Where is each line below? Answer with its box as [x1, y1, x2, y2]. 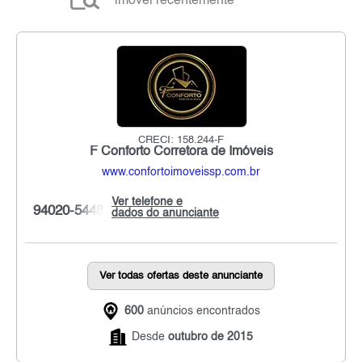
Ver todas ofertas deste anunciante [99, 271, 263, 282]
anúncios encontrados [144, 305, 260, 318]
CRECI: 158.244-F [138, 135, 224, 146]
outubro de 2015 [168, 331, 253, 343]
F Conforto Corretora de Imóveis [89, 145, 273, 159]
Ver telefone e [112, 196, 183, 208]
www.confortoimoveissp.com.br [102, 166, 260, 179]
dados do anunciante [112, 208, 219, 220]
